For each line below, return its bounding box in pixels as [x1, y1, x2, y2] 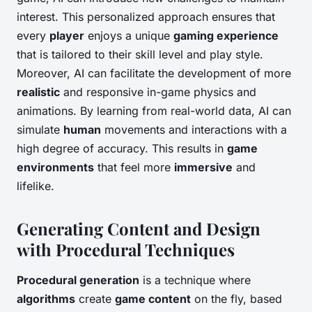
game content [115, 292, 191, 306]
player [49, 29, 84, 43]
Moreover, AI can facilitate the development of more [17, 66, 291, 81]
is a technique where [139, 273, 251, 288]
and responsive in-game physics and [60, 85, 256, 100]
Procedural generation [17, 273, 139, 288]
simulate [17, 123, 63, 137]
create [75, 292, 115, 306]
